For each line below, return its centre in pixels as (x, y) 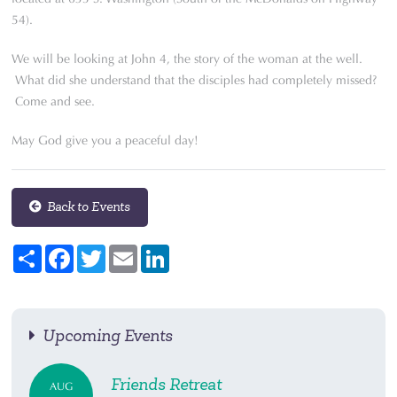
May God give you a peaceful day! (105, 140)
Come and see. (54, 101)
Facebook (100, 251)
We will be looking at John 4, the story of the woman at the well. (187, 59)
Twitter (125, 251)
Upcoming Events (105, 336)
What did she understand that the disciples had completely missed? (195, 80)
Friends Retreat (167, 385)
